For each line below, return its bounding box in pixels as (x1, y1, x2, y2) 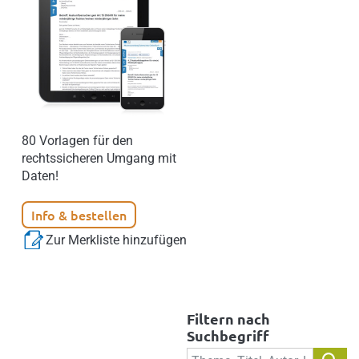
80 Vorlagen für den (22, 132, 133, 148)
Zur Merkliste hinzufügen (46, 232, 187, 248)
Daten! (22, 167, 58, 184)
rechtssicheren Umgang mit (22, 150, 176, 166)
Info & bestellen (31, 205, 127, 224)
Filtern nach (187, 309, 270, 328)
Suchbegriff (187, 325, 269, 345)
